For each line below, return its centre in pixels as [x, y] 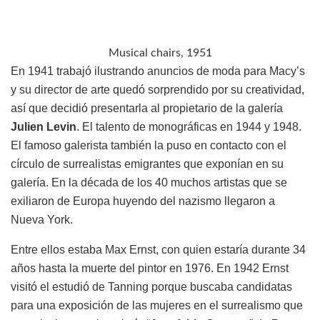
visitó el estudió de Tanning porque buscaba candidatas [151, 287]
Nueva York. [42, 220]
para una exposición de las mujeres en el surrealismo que [157, 306]
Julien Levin [44, 127]
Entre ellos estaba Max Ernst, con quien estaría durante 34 [158, 250]
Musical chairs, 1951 [160, 53]
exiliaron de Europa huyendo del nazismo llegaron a [143, 201]
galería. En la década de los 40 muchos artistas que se [149, 183]
